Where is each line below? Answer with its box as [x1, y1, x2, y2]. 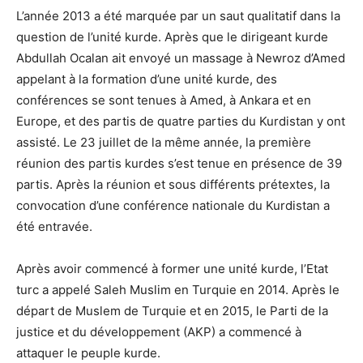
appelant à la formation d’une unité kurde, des [16, 71, 277, 88]
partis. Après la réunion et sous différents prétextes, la [16, 177, 330, 193]
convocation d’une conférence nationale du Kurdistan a [16, 198, 330, 214]
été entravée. [16, 219, 92, 235]
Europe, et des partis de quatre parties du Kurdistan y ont [16, 113, 345, 130]
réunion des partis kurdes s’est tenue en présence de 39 [16, 156, 342, 172]
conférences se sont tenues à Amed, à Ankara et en [16, 92, 311, 109]
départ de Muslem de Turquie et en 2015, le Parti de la [16, 303, 328, 319]
